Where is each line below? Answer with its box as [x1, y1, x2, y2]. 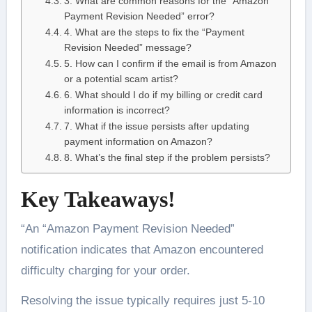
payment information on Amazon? [63, 136, 212, 148]
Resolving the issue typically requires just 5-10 [20, 293, 265, 307]
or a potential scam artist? [63, 74, 178, 85]
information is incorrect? [63, 105, 170, 116]
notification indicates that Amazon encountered [20, 242, 263, 256]
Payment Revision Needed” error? [63, 11, 214, 22]
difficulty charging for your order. [20, 263, 190, 277]
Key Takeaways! [20, 187, 175, 212]
